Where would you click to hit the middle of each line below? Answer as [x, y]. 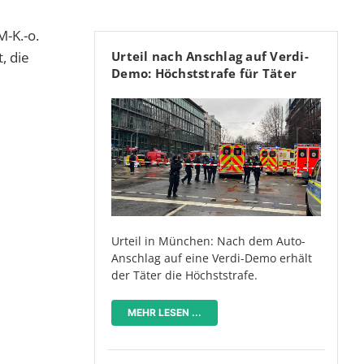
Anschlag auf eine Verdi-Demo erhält [212, 258]
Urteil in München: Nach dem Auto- [208, 241]
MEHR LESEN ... [165, 313]
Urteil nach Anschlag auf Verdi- [210, 56]
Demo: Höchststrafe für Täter [204, 74]
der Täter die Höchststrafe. [184, 275]
